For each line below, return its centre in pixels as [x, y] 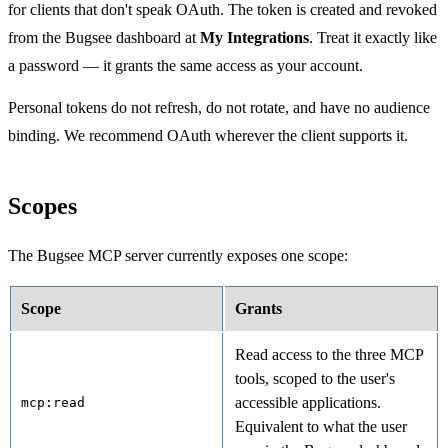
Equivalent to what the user [321, 426]
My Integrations [254, 37]
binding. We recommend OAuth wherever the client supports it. [208, 135]
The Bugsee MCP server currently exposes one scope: [178, 255]
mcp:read [53, 402]
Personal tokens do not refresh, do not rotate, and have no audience [219, 107]
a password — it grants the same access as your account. [185, 65]
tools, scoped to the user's [315, 378]
